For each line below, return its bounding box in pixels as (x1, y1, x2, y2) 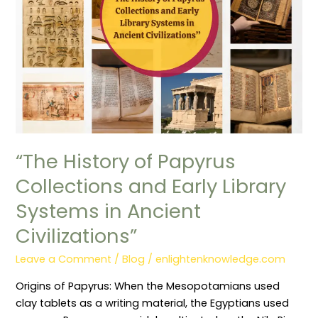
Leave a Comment (16, 252, 112, 267)
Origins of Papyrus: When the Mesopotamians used (16, 278, 280, 293)
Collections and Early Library (16, 172, 287, 200)
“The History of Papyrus (16, 147, 236, 175)
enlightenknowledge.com (155, 252, 286, 267)
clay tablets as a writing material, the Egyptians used (16, 295, 290, 310)
